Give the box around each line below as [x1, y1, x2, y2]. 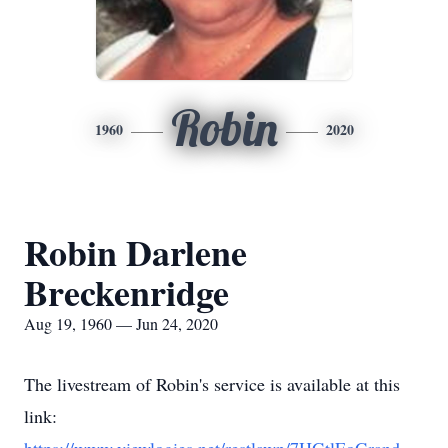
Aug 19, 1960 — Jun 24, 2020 [24, 313, 218, 334]
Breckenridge [24, 266, 229, 318]
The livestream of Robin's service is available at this [24, 372, 400, 396]
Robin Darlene [24, 226, 247, 278]
